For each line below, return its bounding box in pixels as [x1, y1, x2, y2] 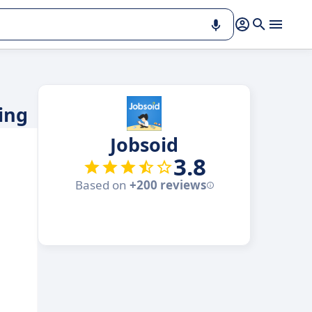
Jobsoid [110, 132, 178, 157]
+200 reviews [129, 177, 206, 193]
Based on [75, 177, 130, 193]
